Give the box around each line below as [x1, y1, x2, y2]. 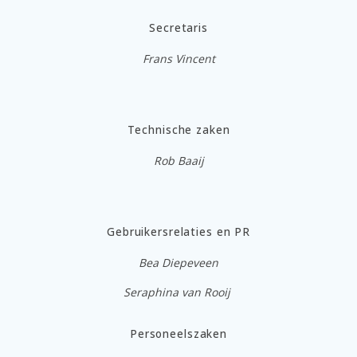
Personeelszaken [129, 326, 228, 341]
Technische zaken [127, 122, 230, 137]
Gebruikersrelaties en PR [107, 224, 250, 239]
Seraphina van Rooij [124, 284, 230, 300]
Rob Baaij [153, 152, 204, 168]
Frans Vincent [142, 50, 215, 66]
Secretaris [149, 20, 208, 35]
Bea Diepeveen [139, 254, 218, 270]
